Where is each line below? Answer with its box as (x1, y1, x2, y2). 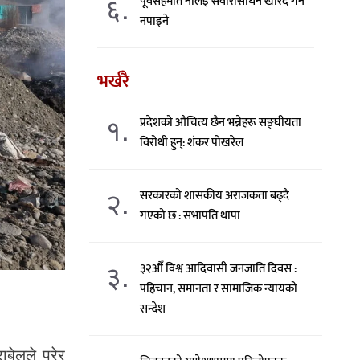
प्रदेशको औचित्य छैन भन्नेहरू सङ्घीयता (140, 112, 302, 133)
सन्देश (140, 299, 166, 319)
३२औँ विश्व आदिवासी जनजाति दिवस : (140, 259, 297, 279)
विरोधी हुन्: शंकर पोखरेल (140, 133, 244, 153)
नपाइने (140, 11, 170, 31)
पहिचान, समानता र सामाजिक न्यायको (140, 279, 298, 299)
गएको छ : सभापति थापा (140, 206, 241, 226)
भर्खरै (97, 67, 129, 96)
